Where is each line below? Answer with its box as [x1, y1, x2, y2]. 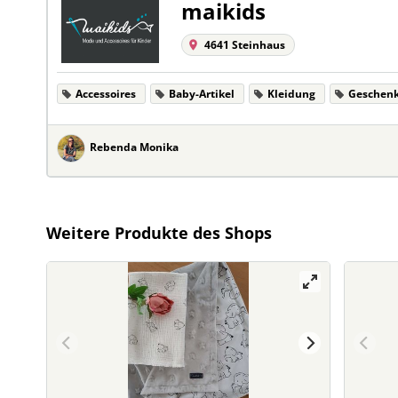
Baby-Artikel [169, 86, 235, 101]
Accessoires [76, 86, 136, 101]
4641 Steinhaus [204, 37, 285, 52]
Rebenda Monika [90, 139, 179, 155]
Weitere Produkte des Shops [46, 222, 272, 243]
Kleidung [267, 86, 315, 101]
